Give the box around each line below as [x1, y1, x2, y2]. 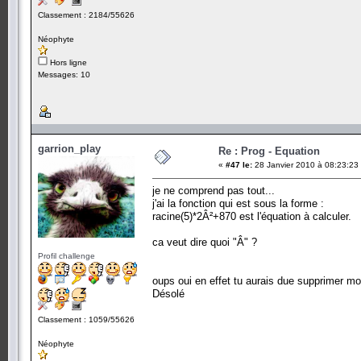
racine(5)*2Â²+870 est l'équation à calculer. [152, 210, 351, 222]
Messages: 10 [38, 69, 90, 79]
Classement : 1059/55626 [38, 314, 135, 324]
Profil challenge [38, 251, 95, 260]
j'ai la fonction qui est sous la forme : [152, 197, 324, 210]
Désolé [152, 287, 185, 300]
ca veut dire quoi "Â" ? [152, 235, 257, 248]
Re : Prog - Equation [218, 144, 320, 157]
